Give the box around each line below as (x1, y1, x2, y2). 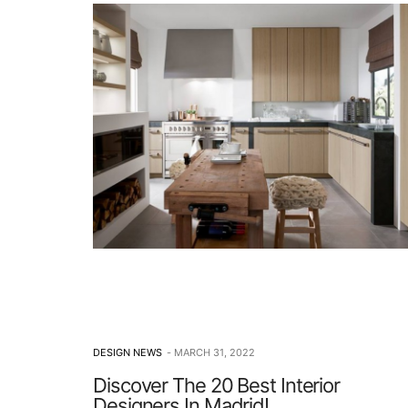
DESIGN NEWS (93, 346, 162, 360)
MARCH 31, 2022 (174, 346, 255, 360)
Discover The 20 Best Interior (93, 373, 341, 398)
